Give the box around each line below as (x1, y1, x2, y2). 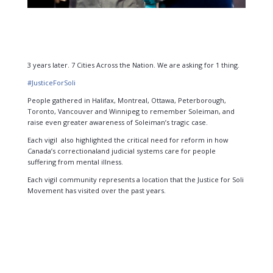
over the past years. (101, 185, 166, 195)
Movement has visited (27, 185, 101, 195)
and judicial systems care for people (97, 146, 216, 155)
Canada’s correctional (27, 146, 97, 155)
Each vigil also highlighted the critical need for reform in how (27, 135, 229, 144)
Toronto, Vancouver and (27, 106, 109, 116)
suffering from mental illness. (27, 157, 123, 166)
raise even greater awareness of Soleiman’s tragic (27, 117, 191, 127)
